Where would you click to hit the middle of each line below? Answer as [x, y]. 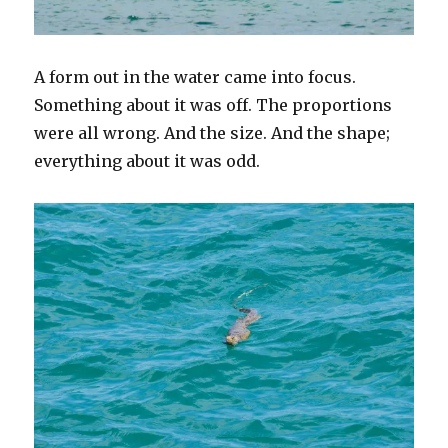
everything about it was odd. [147, 161]
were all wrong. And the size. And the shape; [212, 133]
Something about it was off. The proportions [213, 105]
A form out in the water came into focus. [195, 77]
